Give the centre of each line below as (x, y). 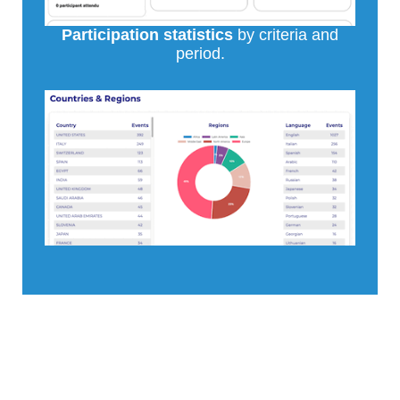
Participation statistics (147, 35)
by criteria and (286, 35)
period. (200, 54)
